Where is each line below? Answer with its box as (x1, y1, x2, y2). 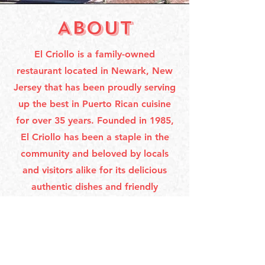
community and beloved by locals (21, 148, 169, 159)
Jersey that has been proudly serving (14, 82, 176, 93)
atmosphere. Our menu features (24, 198, 166, 209)
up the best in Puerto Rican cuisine (18, 98, 171, 109)
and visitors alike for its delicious (22, 164, 167, 176)
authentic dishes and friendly (31, 181, 158, 192)
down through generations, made (20, 231, 169, 242)
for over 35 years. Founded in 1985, (15, 115, 174, 126)
